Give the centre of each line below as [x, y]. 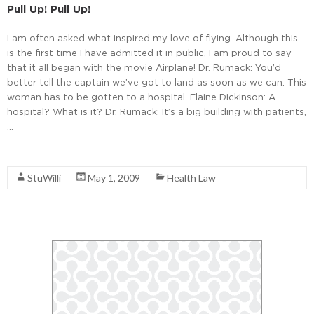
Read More [32, 152]
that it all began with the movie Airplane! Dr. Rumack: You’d [144, 68]
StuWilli [44, 178]
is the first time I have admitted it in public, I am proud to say [149, 53]
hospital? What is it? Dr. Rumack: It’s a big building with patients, [157, 112]
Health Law [191, 178]
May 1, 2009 [114, 178]
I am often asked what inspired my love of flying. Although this [152, 38]
